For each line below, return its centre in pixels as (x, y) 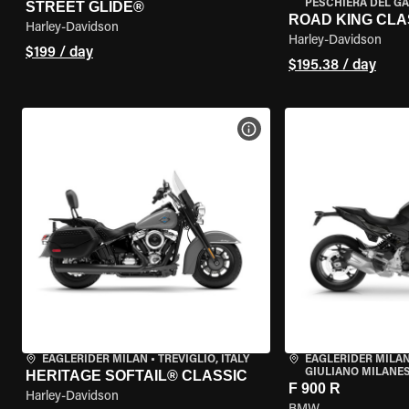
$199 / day (59, 53)
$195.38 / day (332, 66)
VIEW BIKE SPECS (305, 129)
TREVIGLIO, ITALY (204, 360)
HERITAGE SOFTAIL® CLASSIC (136, 376)
